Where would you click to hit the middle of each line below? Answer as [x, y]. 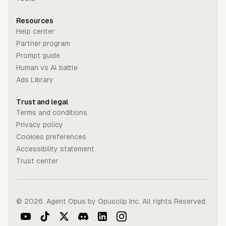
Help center [35, 32]
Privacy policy [40, 125]
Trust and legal [42, 102]
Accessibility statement [55, 149]
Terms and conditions [52, 113]
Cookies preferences [51, 137]
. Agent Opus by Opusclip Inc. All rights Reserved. [125, 201]
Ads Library [35, 80]
